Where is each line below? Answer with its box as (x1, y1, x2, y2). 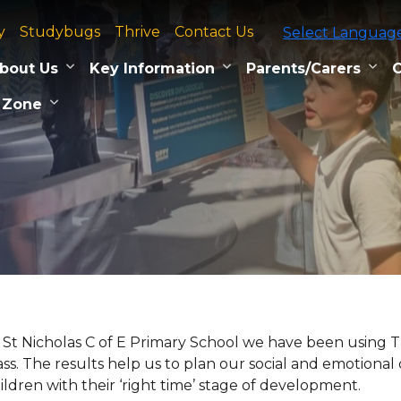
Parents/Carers (246, 59, 362, 77)
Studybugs (20, 23, 101, 40)
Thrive (115, 23, 161, 40)
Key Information (90, 59, 216, 77)
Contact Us (175, 23, 254, 40)
